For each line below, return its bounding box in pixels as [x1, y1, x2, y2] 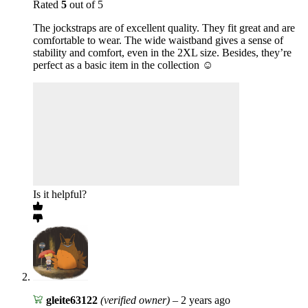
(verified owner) [100, 294, 170, 307]
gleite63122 [45, 294, 100, 307]
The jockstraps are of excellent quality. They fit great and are [33, 22, 295, 34]
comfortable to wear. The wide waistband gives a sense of [33, 34, 283, 47]
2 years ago [180, 294, 230, 307]
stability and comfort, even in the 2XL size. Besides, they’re [33, 47, 291, 59]
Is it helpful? [33, 188, 87, 201]
